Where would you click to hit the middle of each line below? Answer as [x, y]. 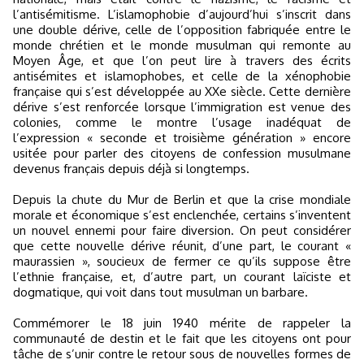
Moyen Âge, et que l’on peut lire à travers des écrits [182, 61]
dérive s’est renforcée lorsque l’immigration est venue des [182, 107]
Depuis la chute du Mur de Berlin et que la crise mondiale [182, 199]
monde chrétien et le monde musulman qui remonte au [182, 45]
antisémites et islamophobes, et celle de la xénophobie [182, 76]
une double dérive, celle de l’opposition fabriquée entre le [182, 30]
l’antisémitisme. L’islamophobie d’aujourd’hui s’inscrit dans [182, 14]
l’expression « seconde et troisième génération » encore [182, 138]
